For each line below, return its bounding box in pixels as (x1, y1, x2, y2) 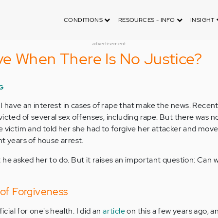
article (103, 206, 126, 216)
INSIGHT (190, 16, 217, 24)
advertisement (91, 40, 127, 47)
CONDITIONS (63, 16, 105, 24)
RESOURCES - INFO (118, 16, 177, 24)
